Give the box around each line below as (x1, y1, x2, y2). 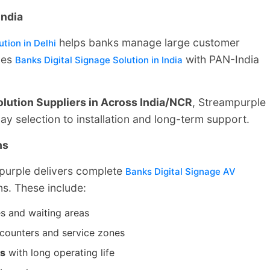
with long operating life (5, 246, 115, 259)
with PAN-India (183, 52, 259, 66)
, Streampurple (192, 95, 266, 108)
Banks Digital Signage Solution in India (15, 54, 183, 66)
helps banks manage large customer (56, 36, 240, 49)
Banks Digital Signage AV (125, 165, 236, 177)
